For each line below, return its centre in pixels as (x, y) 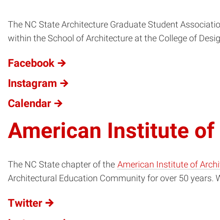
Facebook (31, 63)
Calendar (29, 104)
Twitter (25, 203)
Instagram (32, 83)
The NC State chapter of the (62, 165)
